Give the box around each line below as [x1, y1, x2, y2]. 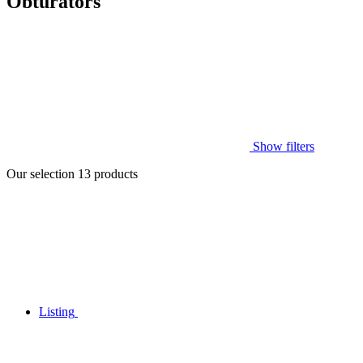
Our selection [6, 166, 78, 181]
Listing [39, 304, 75, 318]
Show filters [250, 139, 314, 153]
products [91, 166, 138, 181]
